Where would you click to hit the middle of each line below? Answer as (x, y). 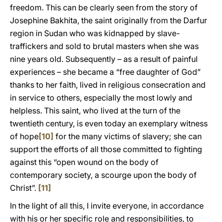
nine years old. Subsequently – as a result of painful (104, 59)
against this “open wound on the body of (84, 162)
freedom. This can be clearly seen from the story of (104, 7)
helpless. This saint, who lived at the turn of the (95, 111)
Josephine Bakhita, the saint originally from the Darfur (109, 20)
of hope (24, 136)
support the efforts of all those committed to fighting (106, 149)
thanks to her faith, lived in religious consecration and (108, 85)
